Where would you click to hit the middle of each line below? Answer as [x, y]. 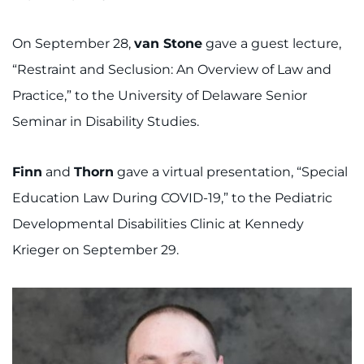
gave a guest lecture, [272, 44]
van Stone [168, 44]
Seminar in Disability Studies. [106, 122]
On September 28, [73, 44]
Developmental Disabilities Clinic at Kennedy [158, 224]
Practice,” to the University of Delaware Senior [160, 96]
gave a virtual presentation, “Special [231, 172]
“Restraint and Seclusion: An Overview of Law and [172, 70]
